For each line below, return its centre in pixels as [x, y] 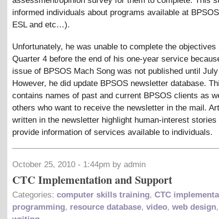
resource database [106, 207]
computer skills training [103, 195]
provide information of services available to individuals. [112, 132]
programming [39, 207]
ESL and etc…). [41, 25]
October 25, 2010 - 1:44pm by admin [79, 165]
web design [194, 207]
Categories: [34, 195]
